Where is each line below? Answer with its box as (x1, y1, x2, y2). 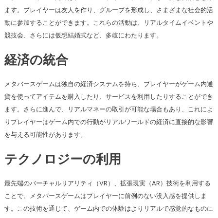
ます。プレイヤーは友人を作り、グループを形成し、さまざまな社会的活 (4, 5, 213, 15)
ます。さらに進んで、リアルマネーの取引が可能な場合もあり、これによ (4, 105, 213, 114)
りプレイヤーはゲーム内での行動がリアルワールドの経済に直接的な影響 (4, 117, 213, 127)
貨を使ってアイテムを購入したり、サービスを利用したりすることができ (4, 92, 213, 102)
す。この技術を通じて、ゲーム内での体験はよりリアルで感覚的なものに (4, 204, 213, 214)
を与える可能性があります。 (4, 130, 87, 140)
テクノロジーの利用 (4, 154, 121, 167)
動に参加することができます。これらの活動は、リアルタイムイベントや (4, 18, 213, 28)
